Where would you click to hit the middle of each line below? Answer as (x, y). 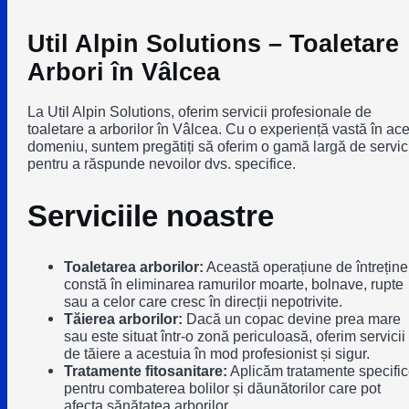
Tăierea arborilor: (123, 319)
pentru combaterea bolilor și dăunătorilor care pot (222, 388)
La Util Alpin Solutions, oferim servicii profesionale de (199, 112)
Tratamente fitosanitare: (145, 371)
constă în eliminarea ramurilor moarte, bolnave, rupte (233, 284)
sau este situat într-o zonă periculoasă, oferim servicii (234, 336)
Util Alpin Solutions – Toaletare (213, 44)
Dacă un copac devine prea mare (291, 319)
